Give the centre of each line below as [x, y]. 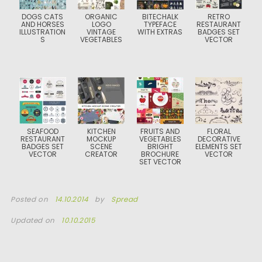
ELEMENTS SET [219, 146]
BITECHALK [160, 17]
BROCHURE [160, 154]
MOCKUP [101, 139]
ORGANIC [101, 17]
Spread [125, 199]
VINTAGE [101, 32]
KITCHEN [101, 131]
